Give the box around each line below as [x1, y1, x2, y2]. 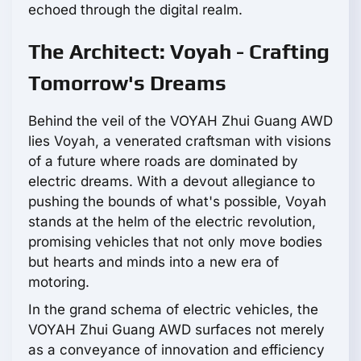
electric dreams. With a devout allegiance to [28, 173, 315, 190]
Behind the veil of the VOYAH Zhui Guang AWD [28, 113, 333, 130]
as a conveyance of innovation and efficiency [28, 342, 325, 359]
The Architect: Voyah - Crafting [28, 39, 330, 64]
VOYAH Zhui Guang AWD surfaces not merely [28, 322, 325, 338]
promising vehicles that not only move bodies [28, 234, 322, 251]
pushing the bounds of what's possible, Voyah [28, 193, 326, 210]
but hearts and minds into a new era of [28, 254, 279, 271]
